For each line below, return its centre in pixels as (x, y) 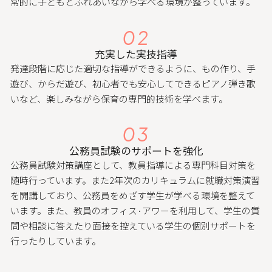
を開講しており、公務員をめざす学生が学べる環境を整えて (133, 195)
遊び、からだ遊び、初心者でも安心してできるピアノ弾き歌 (133, 83)
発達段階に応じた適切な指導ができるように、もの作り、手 (133, 68)
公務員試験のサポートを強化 (136, 151)
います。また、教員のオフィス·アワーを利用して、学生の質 (135, 211)
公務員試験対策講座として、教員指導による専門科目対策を (133, 165)
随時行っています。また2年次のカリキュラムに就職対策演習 (135, 180)
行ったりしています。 (56, 241)
